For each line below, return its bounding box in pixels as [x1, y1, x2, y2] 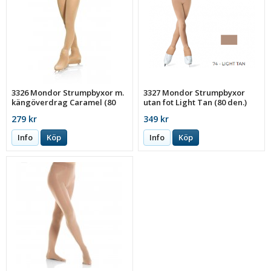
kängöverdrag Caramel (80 [11, 96, 116, 108]
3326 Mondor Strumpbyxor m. [11, 87, 125, 98]
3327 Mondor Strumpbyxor [143, 87, 246, 98]
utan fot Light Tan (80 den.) [143, 96, 247, 108]
